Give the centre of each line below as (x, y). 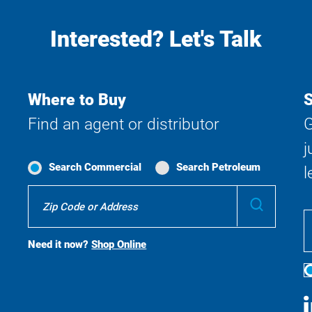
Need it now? (60, 244)
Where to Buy (77, 100)
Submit (284, 202)
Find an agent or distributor (124, 124)
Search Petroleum (219, 167)
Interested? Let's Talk (156, 39)
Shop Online (119, 244)
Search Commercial (95, 167)
